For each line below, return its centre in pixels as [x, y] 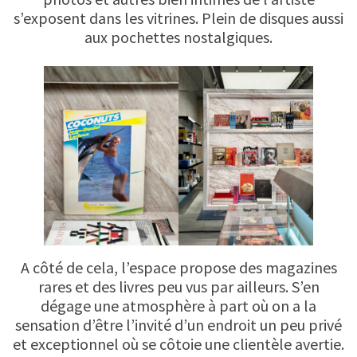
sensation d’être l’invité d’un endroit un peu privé [178, 325]
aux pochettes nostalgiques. [178, 37]
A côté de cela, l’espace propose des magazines [178, 268]
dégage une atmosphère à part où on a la [178, 306]
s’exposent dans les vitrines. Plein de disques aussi [178, 18]
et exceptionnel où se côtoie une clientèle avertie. [178, 344]
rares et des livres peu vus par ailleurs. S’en [178, 287]
